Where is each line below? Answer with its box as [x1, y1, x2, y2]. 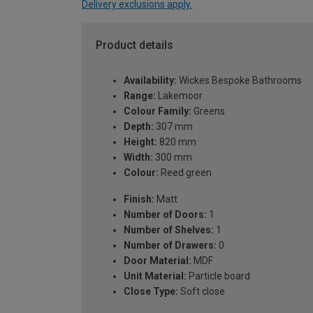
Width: [124, 151, 153, 163]
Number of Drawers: [124, 239, 217, 251]
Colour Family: [124, 105, 191, 117]
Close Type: [124, 285, 178, 297]
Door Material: [124, 254, 191, 266]
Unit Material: [124, 270, 187, 282]
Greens [191, 105, 225, 117]
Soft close [178, 285, 225, 297]
